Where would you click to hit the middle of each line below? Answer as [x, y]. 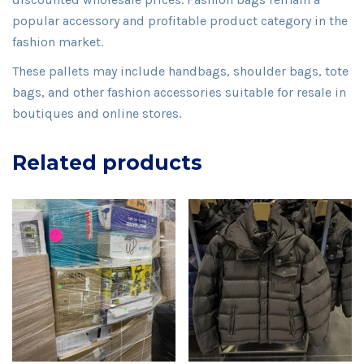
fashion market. [58, 41]
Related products [107, 162]
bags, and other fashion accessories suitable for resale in [179, 92]
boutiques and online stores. [97, 113]
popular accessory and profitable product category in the [180, 20]
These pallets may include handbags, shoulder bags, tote [180, 71]
